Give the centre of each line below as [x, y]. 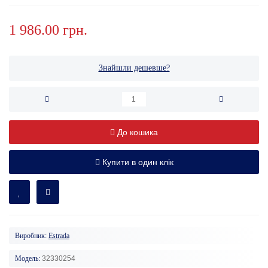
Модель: [28, 258]
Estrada [59, 235]
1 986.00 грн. [48, 30]
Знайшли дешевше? [134, 68]
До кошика [138, 132]
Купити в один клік [138, 162]
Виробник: [31, 235]
